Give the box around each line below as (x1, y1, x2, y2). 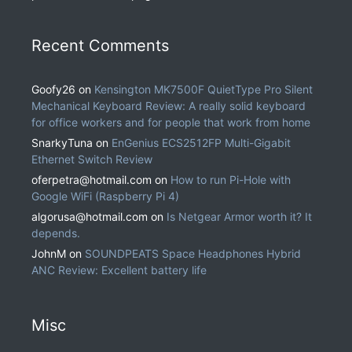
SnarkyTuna (31, 136, 93, 150)
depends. (31, 226, 80, 240)
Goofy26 (31, 82, 75, 97)
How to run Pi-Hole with (170, 173, 291, 187)
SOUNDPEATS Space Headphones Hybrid (85, 247, 301, 261)
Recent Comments (31, 36, 169, 56)
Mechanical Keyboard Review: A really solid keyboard (31, 99, 306, 113)
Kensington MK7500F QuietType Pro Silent (94, 82, 313, 97)
